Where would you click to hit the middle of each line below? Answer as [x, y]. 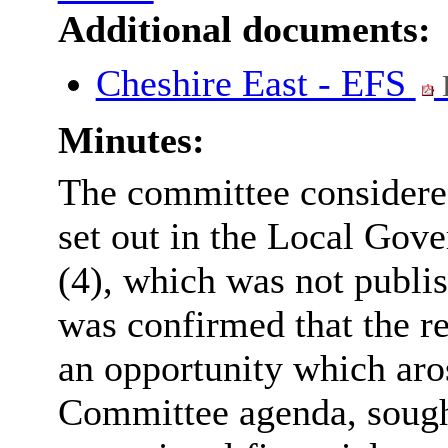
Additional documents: [244, 29]
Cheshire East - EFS [255, 83]
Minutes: [131, 140]
